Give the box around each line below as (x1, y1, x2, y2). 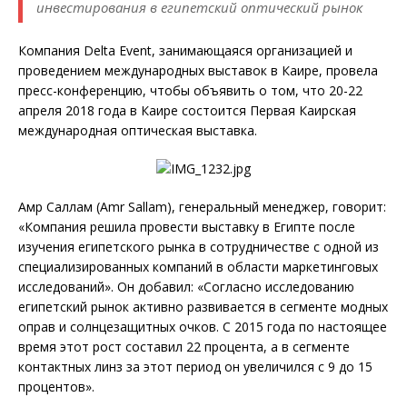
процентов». (18, 378, 94, 396)
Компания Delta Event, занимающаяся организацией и (18, 42, 352, 60)
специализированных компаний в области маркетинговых (18, 258, 378, 276)
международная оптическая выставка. (18, 122, 257, 140)
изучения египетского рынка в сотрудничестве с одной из (18, 238, 379, 256)
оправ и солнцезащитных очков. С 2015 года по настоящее (18, 318, 387, 336)
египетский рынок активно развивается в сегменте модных (18, 298, 388, 316)
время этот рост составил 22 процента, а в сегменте (18, 338, 350, 356)
